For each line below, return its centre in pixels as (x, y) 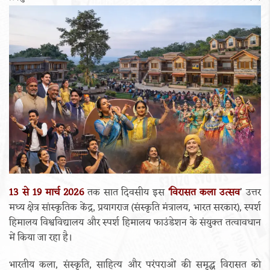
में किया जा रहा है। (41, 238)
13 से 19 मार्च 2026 (46, 193)
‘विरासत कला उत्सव (202, 193)
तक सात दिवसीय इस (124, 193)
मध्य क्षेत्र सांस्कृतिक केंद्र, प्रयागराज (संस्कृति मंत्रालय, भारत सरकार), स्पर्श (135, 208)
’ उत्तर (251, 193)
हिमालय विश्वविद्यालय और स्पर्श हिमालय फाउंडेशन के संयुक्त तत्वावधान (135, 223)
